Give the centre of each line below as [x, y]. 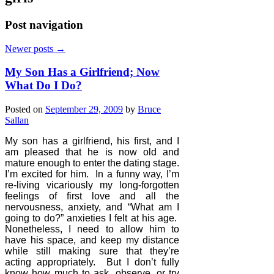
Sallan [17, 120]
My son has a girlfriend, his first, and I [92, 141]
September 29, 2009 [84, 109]
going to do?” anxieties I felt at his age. [91, 218]
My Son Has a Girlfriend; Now [82, 72]
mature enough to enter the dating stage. [92, 163]
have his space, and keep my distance [92, 240]
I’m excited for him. [47, 174]
